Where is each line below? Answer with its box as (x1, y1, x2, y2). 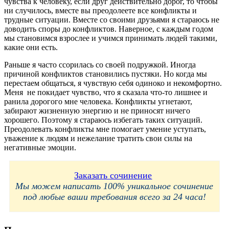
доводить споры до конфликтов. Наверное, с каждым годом (4, 24, 213, 33)
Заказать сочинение (74, 170, 152, 180)
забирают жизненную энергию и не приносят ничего (4, 106, 190, 115)
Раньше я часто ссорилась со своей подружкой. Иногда (4, 60, 196, 69)
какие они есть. (4, 42, 58, 52)
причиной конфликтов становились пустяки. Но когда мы (4, 69, 207, 78)
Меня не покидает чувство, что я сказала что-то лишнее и (4, 87, 208, 97)
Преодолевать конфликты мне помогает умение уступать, (4, 124, 206, 133)
